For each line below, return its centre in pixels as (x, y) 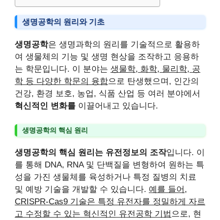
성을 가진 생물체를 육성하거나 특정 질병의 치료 (106, 177)
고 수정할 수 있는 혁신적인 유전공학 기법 (93, 214)
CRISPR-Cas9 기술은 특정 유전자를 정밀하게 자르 (110, 202)
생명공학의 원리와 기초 (63, 22)
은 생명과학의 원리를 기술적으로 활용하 (124, 44)
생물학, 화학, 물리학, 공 (155, 69)
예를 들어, (168, 189)
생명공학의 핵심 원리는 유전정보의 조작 (91, 152)
